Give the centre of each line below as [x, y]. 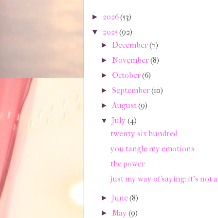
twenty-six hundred [144, 134]
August [125, 105]
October [127, 75]
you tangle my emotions [152, 149]
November [131, 60]
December [131, 45]
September [132, 90]
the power [127, 164]
